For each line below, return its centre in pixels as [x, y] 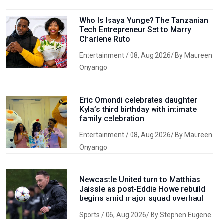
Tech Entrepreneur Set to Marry [135, 30]
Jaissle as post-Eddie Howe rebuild [142, 189]
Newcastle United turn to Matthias [140, 180]
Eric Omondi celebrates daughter [138, 100]
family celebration [111, 119]
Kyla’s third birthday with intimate [138, 109]
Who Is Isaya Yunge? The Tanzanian [143, 20]
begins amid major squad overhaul [141, 198]
